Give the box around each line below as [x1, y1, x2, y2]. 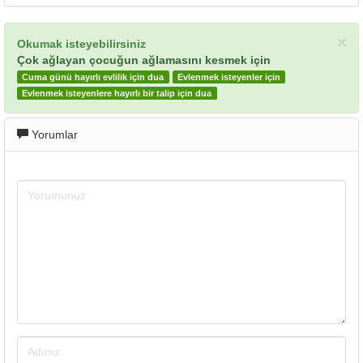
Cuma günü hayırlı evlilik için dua [22, 72, 164, 82]
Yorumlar [28, 128, 78, 141]
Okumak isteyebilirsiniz [17, 37, 146, 50]
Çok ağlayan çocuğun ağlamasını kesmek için [17, 53, 271, 66]
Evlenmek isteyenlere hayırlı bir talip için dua [22, 88, 212, 98]
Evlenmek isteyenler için [177, 72, 280, 82]
